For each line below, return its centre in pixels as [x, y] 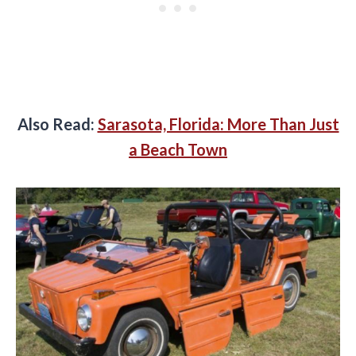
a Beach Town [178, 150]
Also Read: [57, 124]
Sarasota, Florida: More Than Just [218, 124]
